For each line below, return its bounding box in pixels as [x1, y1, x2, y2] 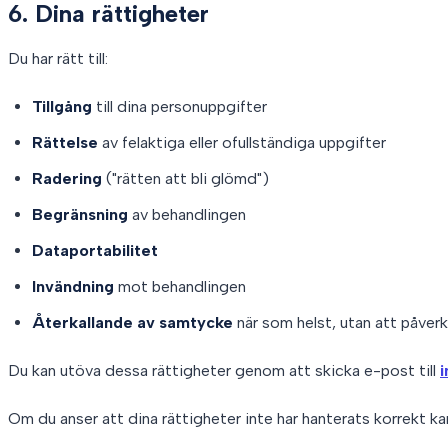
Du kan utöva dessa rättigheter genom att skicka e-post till [8, 360, 440, 380]
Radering [32, 168, 102, 188]
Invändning [32, 276, 114, 296]
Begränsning [32, 204, 128, 224]
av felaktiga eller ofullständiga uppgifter [98, 132, 386, 152]
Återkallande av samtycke [32, 312, 233, 332]
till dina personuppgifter [92, 96, 267, 116]
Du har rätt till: [8, 48, 108, 68]
